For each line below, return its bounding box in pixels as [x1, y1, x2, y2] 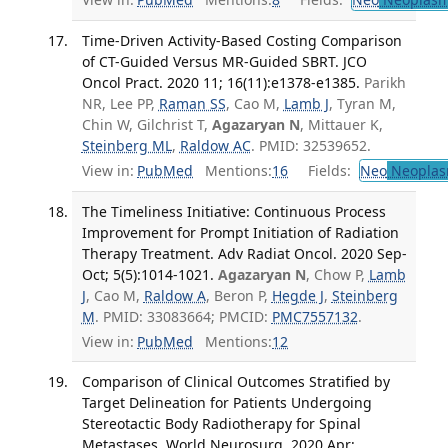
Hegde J [271, 286, 324, 306]
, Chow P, [305, 265, 369, 285]
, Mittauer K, [299, 114, 383, 134]
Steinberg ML [81, 135, 172, 155]
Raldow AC [179, 135, 251, 155]
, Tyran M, [328, 93, 396, 113]
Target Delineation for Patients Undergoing [81, 393, 372, 413]
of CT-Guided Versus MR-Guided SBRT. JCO [81, 51, 367, 71]
